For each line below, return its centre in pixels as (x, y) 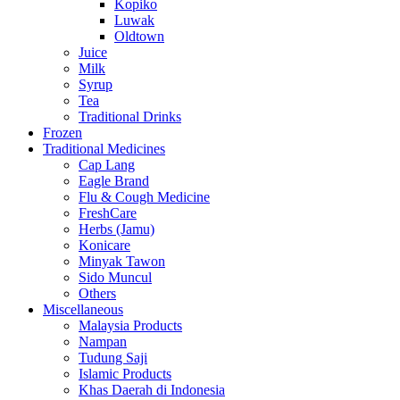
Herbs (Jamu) (117, 229)
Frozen (62, 133)
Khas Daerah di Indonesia (152, 390)
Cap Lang (107, 165)
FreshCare (108, 213)
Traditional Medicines (104, 149)
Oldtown (139, 37)
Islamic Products (125, 374)
